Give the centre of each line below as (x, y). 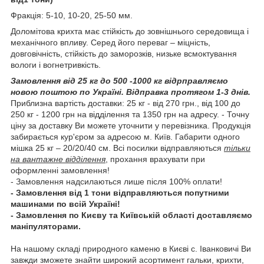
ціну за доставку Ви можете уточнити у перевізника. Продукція (131, 125)
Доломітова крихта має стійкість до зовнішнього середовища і (130, 31)
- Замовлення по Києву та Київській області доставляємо (131, 215)
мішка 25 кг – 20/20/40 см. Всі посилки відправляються (116, 148)
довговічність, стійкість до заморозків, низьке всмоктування (124, 53)
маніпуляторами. (46, 226)
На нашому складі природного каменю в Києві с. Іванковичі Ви (131, 248)
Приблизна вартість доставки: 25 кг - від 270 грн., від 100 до (126, 103)
